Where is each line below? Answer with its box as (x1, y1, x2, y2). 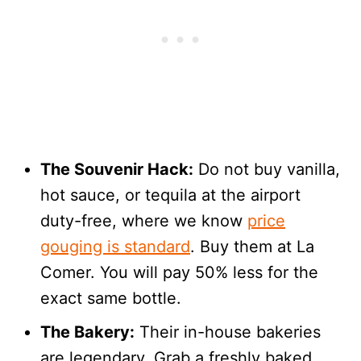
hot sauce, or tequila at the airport (40, 185, 301, 205)
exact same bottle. (40, 288, 181, 309)
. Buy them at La (190, 237, 314, 257)
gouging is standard (40, 237, 190, 257)
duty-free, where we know (40, 211, 247, 231)
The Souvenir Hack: (40, 160, 193, 180)
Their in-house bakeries (135, 322, 321, 342)
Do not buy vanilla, (193, 160, 340, 180)
